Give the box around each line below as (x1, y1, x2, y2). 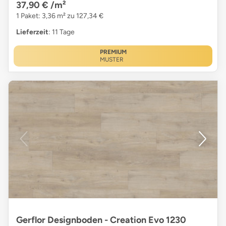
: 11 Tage (48, 28, 75, 37)
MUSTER (99, 56, 124, 64)
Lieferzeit (16, 28, 48, 37)
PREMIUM (99, 48, 127, 56)
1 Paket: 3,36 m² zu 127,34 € (16, 12, 103, 21)
